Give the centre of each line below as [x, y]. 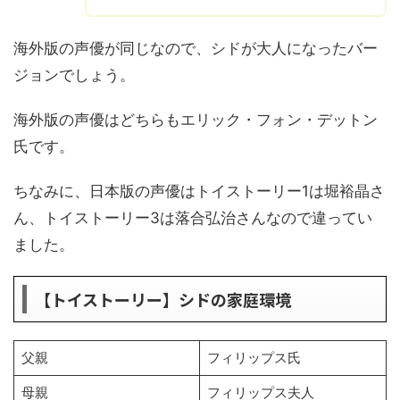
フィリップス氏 [254, 358]
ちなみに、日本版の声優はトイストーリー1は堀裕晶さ [199, 191]
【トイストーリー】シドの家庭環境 [163, 299]
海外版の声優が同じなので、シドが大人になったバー [196, 48]
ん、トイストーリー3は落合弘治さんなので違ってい [193, 218]
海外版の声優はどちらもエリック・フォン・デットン [196, 120]
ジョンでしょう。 [74, 75]
